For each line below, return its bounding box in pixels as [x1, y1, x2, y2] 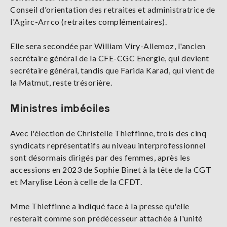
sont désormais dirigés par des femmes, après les [10, 153, 190, 163]
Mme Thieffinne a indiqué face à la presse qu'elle [10, 201, 190, 211]
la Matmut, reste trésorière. [10, 78, 112, 88]
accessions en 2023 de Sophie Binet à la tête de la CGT [10, 165, 211, 175]
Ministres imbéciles [10, 102, 110, 115]
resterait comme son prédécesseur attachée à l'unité [10, 213, 203, 223]
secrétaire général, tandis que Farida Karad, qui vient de [10, 65, 215, 75]
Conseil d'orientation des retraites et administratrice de [10, 5, 215, 15]
